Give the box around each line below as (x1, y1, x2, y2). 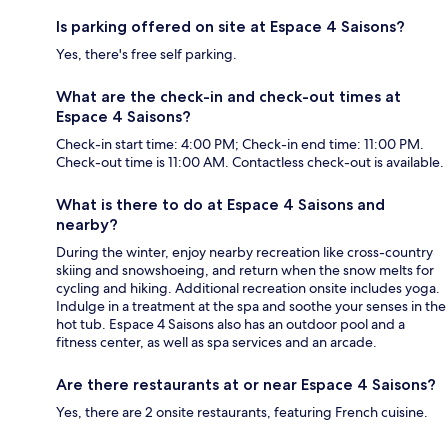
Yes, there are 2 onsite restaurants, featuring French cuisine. (56, 403, 428, 422)
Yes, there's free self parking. (56, 45, 237, 64)
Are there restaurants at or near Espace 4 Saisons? (56, 375, 436, 395)
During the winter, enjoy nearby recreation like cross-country (56, 243, 433, 262)
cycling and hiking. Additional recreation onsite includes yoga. (56, 279, 440, 298)
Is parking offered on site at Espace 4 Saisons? (56, 17, 405, 37)
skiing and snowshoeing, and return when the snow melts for (56, 261, 434, 280)
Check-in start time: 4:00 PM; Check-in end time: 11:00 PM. (56, 135, 424, 154)
